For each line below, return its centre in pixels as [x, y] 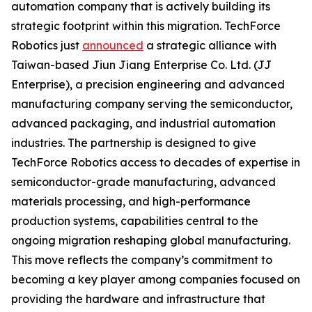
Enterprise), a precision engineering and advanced [148, 84]
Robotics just [47, 45]
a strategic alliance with [210, 45]
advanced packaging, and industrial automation [143, 123]
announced [113, 45]
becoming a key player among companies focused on [156, 279]
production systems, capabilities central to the [135, 221]
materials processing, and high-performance [131, 201]
